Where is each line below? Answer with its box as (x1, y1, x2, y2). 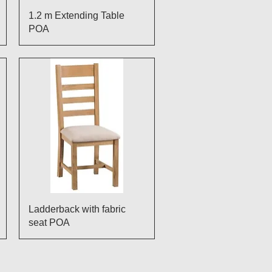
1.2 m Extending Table (28, 10, 124, 21)
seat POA (28, 217, 70, 228)
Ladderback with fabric (28, 204, 126, 214)
